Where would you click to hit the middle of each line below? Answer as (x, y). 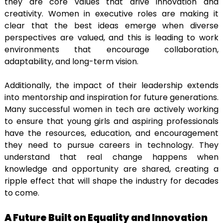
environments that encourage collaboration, (111, 49)
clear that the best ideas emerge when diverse (111, 25)
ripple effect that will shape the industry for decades (111, 181)
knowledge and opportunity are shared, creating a (111, 169)
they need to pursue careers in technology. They (111, 145)
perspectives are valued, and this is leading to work (111, 37)
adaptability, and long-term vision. (71, 61)
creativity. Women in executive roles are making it (111, 13)
